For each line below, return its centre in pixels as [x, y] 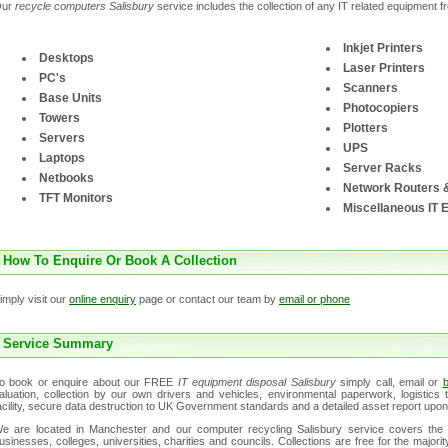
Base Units [70, 98]
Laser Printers [384, 68]
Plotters [365, 128]
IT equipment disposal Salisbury [256, 382]
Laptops [62, 158]
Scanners [370, 88]
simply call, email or [389, 382]
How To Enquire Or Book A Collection [120, 261]
